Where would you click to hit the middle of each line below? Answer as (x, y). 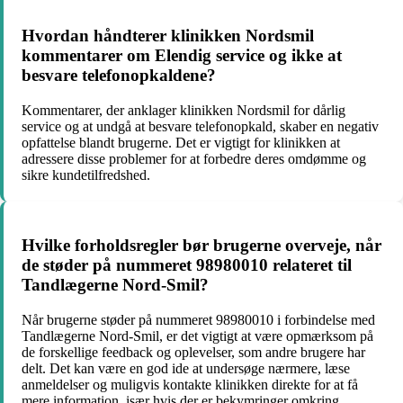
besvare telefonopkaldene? (119, 76)
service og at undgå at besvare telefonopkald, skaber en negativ (200, 126)
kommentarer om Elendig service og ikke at (182, 56)
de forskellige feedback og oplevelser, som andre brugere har (193, 353)
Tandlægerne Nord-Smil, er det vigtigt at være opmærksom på (197, 336)
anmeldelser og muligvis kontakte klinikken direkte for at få (190, 385)
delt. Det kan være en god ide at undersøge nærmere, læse (186, 369)
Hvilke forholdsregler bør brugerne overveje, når (201, 246)
